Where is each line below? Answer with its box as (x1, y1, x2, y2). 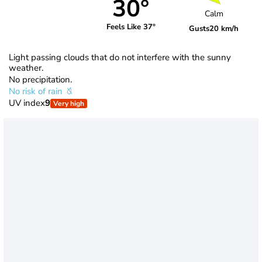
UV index (9, 96, 45, 109)
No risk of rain (9, 85, 65, 97)
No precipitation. (9, 73, 72, 85)
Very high (53, 98, 84, 108)
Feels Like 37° (106, 22, 156, 33)
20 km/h (209, 23, 239, 35)
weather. (9, 61, 43, 74)
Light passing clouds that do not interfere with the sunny (9, 51, 231, 63)
